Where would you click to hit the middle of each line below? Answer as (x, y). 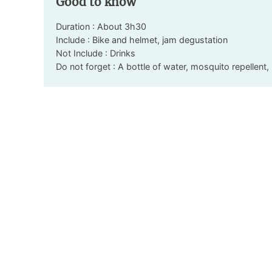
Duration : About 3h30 (101, 26)
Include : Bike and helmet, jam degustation (142, 39)
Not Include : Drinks (96, 53)
